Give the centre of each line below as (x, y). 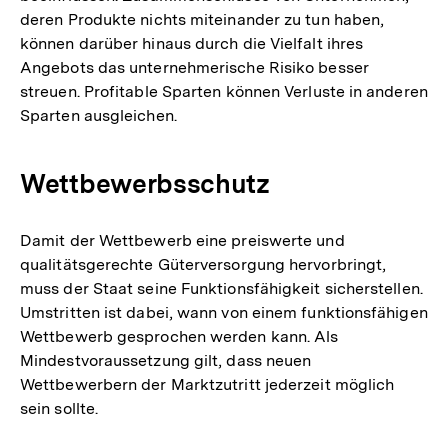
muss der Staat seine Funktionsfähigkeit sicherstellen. (221, 289)
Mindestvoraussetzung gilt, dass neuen (166, 361)
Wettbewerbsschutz (145, 184)
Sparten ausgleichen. (98, 116)
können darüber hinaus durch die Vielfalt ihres (192, 44)
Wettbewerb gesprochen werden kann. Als (179, 337)
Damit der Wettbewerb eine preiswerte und (182, 241)
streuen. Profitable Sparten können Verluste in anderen (224, 92)
